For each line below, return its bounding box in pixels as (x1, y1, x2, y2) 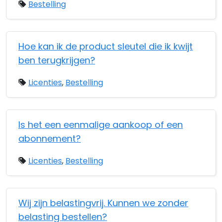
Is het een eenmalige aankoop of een (18, 118, 183, 131)
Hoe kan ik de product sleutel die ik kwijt (18, 40, 193, 53)
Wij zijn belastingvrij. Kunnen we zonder (18, 197, 188, 209)
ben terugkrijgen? (18, 54, 95, 66)
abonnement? (18, 132, 81, 145)
